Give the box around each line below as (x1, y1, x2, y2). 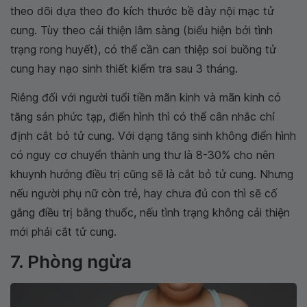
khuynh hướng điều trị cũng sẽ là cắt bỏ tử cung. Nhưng (10, 167, 293, 182)
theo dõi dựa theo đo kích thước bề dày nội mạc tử (10, 4, 274, 19)
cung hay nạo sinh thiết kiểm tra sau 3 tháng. (10, 62, 238, 76)
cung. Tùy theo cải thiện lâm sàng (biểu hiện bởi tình (10, 23, 273, 38)
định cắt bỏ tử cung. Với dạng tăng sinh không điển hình (10, 129, 296, 143)
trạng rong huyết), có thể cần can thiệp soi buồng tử (10, 42, 276, 57)
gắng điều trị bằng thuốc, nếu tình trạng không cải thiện (10, 206, 290, 220)
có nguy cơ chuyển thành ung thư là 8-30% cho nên (10, 148, 275, 162)
